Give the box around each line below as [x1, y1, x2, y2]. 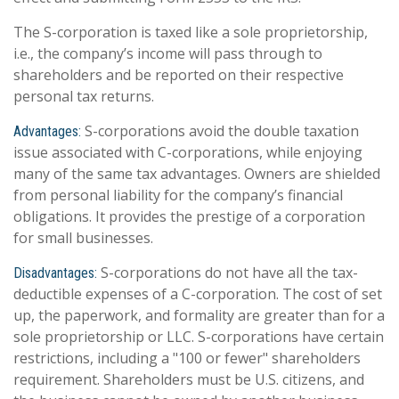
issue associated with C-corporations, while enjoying [13, 142, 362, 163]
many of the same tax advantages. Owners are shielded [13, 164, 380, 184]
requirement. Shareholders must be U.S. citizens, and [13, 370, 364, 390]
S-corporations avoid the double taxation [81, 121, 359, 142]
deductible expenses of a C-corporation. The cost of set [13, 284, 382, 305]
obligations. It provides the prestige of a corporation [13, 207, 365, 227]
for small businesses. [13, 228, 153, 248]
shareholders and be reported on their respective [13, 65, 344, 85]
